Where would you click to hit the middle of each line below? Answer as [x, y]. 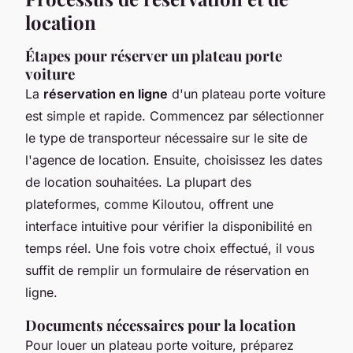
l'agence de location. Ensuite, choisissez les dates [174, 160]
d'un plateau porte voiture [247, 93]
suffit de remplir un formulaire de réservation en [167, 270]
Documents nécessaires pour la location [160, 325]
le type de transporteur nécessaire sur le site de [166, 137]
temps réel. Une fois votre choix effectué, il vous [170, 248]
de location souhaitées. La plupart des [138, 182]
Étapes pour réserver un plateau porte [154, 55]
